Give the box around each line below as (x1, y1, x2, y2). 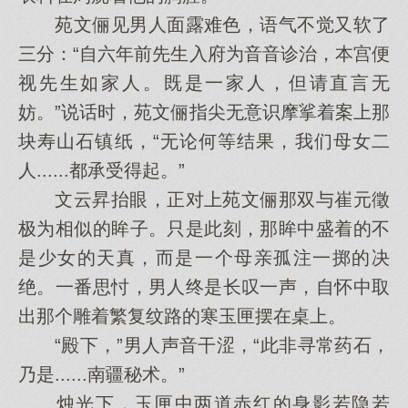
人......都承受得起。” (18, 160, 185, 180)
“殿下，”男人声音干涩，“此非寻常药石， (18, 335, 390, 355)
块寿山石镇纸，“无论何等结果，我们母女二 (18, 131, 390, 151)
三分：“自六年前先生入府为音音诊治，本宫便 (18, 44, 390, 64)
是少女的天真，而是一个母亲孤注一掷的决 (18, 248, 390, 268)
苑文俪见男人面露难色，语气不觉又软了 (18, 15, 390, 35)
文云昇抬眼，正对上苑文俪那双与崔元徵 (18, 189, 390, 209)
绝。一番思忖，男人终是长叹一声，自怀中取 (18, 277, 390, 297)
